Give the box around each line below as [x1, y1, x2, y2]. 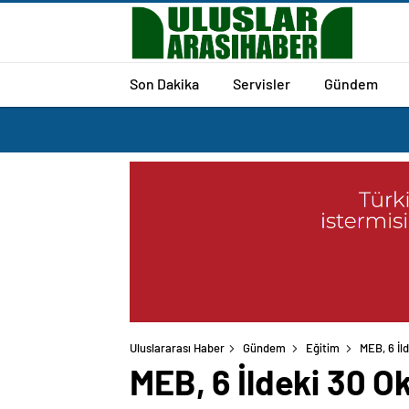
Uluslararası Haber [130, 341, 225, 356]
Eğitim [306, 341, 340, 356]
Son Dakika [130, 74, 199, 92]
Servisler [233, 74, 290, 92]
